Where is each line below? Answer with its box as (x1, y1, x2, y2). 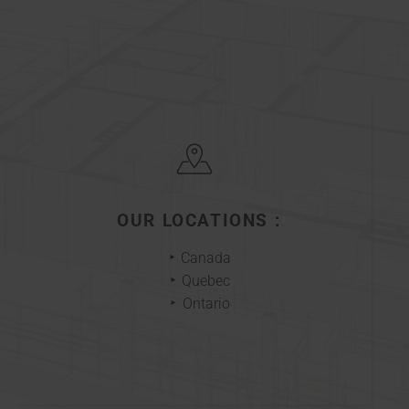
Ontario (182, 295, 230, 313)
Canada (181, 249, 232, 267)
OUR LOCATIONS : (117, 210, 281, 232)
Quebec (182, 272, 231, 290)
